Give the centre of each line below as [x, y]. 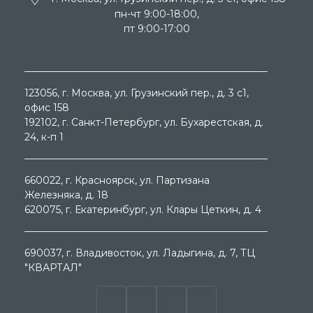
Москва [90, 93]
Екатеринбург [110, 210]
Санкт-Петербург [115, 123]
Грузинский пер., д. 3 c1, [190, 93]
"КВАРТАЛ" [53, 268]
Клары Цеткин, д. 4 [214, 210]
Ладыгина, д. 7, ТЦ [209, 253]
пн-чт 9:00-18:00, [156, 14]
